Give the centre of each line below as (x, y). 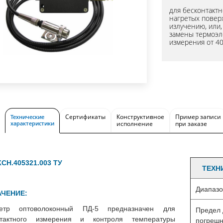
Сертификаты (85, 117)
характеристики (32, 123)
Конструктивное (140, 117)
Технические (27, 117)
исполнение (135, 124)
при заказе (191, 124)
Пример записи (198, 117)
